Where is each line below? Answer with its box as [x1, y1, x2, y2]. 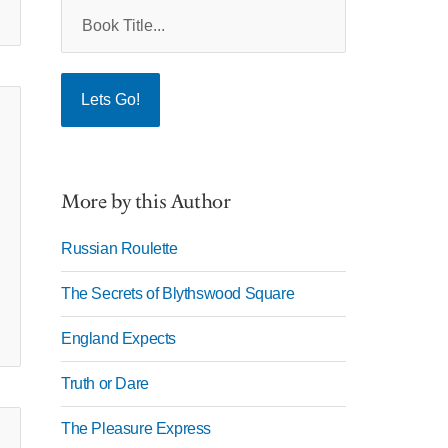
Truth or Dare [61, 375, 149, 392]
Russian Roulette [61, 240, 178, 257]
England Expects [61, 330, 176, 347]
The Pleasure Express [61, 420, 211, 437]
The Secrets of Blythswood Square [61, 285, 295, 302]
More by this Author [61, 188, 231, 216]
